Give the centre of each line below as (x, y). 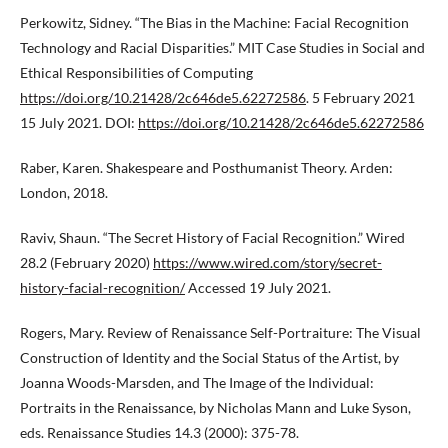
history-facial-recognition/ (102, 287)
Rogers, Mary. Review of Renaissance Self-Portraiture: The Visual (220, 332)
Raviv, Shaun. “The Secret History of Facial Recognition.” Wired (212, 237)
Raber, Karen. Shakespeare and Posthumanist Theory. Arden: (206, 167)
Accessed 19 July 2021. (258, 287)
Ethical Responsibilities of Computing (136, 72)
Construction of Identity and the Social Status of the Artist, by (209, 357)
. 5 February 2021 (360, 97)
